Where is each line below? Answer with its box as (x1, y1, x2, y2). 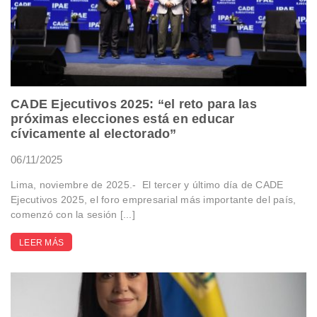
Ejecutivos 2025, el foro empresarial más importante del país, (11, 193, 296, 205)
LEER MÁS (19, 237, 64, 248)
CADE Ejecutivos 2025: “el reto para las (11, 96, 257, 111)
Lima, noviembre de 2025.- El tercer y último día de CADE (11, 178, 284, 190)
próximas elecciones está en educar (11, 111, 235, 126)
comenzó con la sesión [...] (11, 208, 135, 220)
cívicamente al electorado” (11, 126, 177, 141)
